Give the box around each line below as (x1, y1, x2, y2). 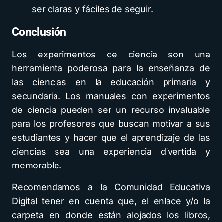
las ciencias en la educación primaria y (12, 77, 210, 87)
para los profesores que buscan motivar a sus (12, 118, 210, 129)
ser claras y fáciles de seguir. (32, 4, 153, 14)
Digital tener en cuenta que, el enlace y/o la (12, 196, 210, 206)
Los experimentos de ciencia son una (12, 49, 210, 59)
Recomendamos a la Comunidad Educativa (12, 182, 210, 192)
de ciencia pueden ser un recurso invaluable (12, 105, 210, 115)
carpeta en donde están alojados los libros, (12, 210, 210, 220)
